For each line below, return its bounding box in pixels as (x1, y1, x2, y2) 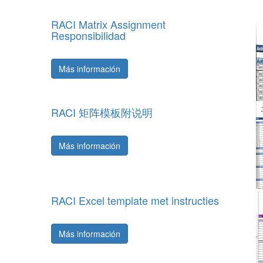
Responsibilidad (51, 28, 126, 43)
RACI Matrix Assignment (51, 16, 166, 32)
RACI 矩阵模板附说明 (51, 104, 153, 120)
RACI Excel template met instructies (51, 193, 219, 208)
